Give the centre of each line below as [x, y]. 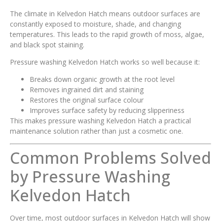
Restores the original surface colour [87, 100]
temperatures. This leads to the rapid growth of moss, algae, [107, 34]
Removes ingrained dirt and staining [87, 90]
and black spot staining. [47, 44]
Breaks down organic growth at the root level [102, 79]
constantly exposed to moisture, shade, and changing [95, 24]
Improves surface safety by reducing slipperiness [107, 110]
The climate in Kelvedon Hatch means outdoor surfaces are [105, 13]
